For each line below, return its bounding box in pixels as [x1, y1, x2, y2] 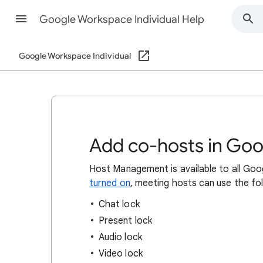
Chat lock [99, 198, 140, 210]
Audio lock [99, 231, 142, 243]
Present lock [99, 215, 152, 227]
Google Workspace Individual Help [39, 13, 204, 26]
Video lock [99, 248, 143, 259]
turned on [89, 177, 130, 189]
